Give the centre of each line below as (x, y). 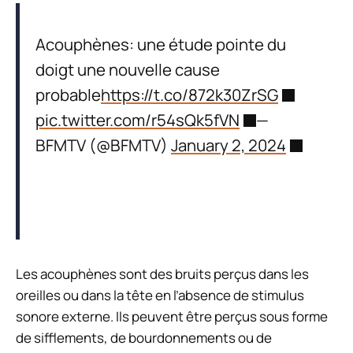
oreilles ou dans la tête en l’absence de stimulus (160, 295)
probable (68, 94)
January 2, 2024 (229, 145)
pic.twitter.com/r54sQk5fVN (137, 119)
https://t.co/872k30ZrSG (190, 94)
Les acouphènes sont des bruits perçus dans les (162, 274)
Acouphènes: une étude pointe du (161, 44)
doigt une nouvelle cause (128, 69)
